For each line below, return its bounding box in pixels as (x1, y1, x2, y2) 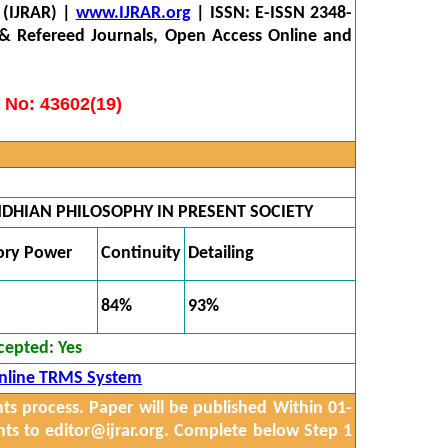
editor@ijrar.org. (45, 422, 170, 441)
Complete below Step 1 (169, 422, 353, 441)
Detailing (188, 244, 254, 263)
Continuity (101, 244, 181, 263)
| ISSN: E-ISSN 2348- (190, 4, 353, 23)
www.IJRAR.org (75, 4, 191, 23)
